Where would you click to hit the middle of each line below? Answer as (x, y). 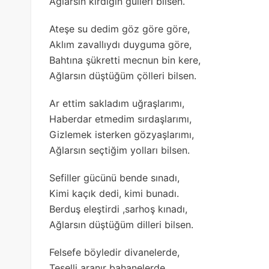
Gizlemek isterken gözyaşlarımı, (122, 134)
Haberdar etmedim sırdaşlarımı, (120, 119)
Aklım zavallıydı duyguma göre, (120, 44)
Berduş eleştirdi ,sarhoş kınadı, (118, 209)
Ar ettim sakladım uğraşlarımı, (117, 103)
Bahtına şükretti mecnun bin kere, (125, 60)
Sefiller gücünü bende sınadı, (114, 177)
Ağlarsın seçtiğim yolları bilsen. (119, 150)
